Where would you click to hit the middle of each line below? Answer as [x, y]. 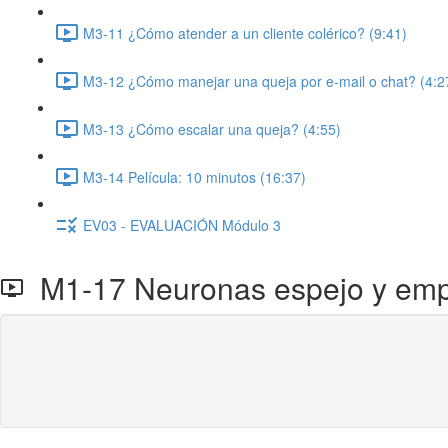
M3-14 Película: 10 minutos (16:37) [194, 176]
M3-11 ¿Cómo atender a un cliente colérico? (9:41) [245, 32]
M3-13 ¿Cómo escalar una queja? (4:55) [212, 128]
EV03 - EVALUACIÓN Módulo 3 [182, 224]
